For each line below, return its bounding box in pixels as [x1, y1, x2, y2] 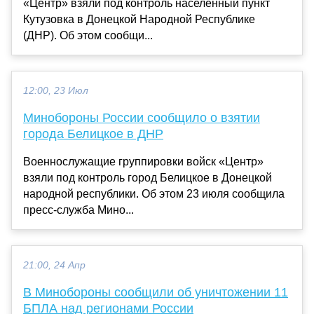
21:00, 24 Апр [23, 259, 86, 271]
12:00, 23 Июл [23, 85, 88, 96]
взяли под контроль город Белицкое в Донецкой [23, 171, 272, 184]
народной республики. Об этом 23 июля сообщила [23, 187, 285, 200]
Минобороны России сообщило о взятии [23, 110, 260, 125]
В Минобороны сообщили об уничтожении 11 [23, 285, 288, 299]
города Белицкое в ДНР [23, 126, 163, 141]
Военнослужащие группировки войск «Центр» [23, 155, 264, 168]
